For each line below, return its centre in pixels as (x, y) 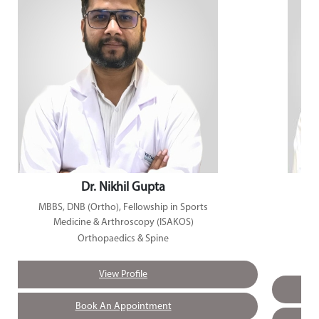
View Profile (124, 274)
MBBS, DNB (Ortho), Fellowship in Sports (124, 207)
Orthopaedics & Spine (124, 239)
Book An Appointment (123, 307)
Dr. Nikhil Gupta (124, 188)
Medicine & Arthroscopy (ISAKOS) (123, 222)
